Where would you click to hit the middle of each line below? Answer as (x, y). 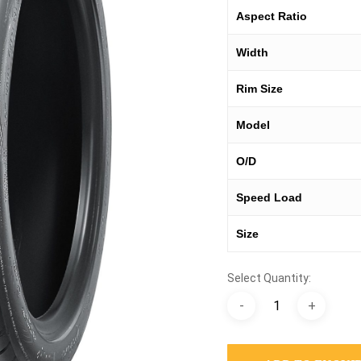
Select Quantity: (270, 278)
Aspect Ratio (272, 16)
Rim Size (260, 89)
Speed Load (270, 197)
